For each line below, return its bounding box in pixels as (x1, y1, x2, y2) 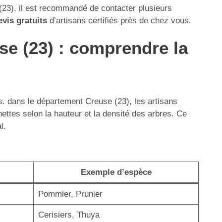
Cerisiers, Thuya (38, 210, 100, 220)
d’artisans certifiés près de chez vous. (47, 16, 191, 25)
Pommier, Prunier (38, 189, 103, 199)
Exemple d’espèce (80, 167, 152, 177)
